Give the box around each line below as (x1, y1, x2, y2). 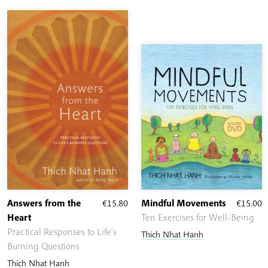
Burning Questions (7, 240, 80, 252)
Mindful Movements (141, 197, 226, 209)
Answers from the (7, 197, 81, 209)
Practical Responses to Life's (7, 226, 117, 238)
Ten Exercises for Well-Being (141, 211, 254, 224)
